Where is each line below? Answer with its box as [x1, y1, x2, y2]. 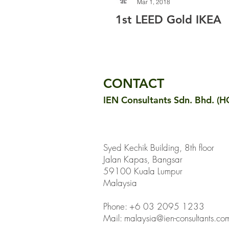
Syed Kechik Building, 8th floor [103, 142, 214, 153]
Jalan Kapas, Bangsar [103, 153, 182, 165]
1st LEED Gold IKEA [116, 13, 221, 27]
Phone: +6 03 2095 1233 [103, 200, 204, 212]
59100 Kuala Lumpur [103, 165, 182, 177]
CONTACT [103, 76, 164, 91]
